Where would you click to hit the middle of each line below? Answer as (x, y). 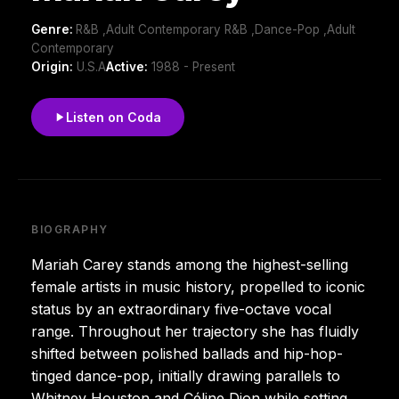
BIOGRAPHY (70, 229)
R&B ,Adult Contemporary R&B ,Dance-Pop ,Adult (216, 29)
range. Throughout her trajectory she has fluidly (195, 331)
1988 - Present (191, 66)
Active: (127, 66)
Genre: (53, 29)
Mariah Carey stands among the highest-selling (190, 264)
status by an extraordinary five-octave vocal (181, 309)
